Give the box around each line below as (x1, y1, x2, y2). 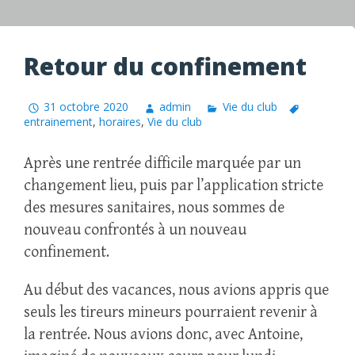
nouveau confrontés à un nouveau (24, 221, 246, 240)
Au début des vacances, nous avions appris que (24, 281, 329, 300)
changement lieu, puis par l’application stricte (24, 177, 323, 196)
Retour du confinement (24, 50, 307, 82)
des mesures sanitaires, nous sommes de (24, 199, 284, 218)
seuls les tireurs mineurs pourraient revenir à (24, 303, 318, 323)
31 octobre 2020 (44, 99, 129, 115)
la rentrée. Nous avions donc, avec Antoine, (24, 326, 303, 345)
